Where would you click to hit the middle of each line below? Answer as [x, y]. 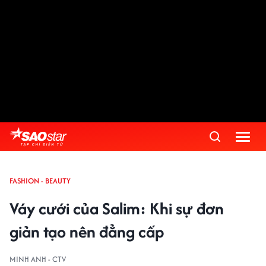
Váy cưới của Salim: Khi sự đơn [117, 208]
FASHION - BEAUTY [40, 181]
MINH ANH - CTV [38, 259]
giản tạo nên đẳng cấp [87, 232]
